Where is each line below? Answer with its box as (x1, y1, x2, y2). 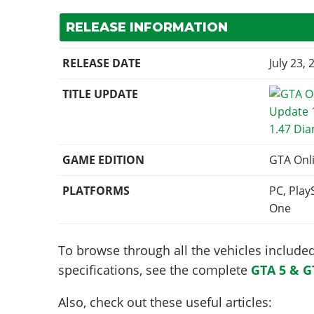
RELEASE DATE (62, 55, 142, 71)
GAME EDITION (62, 152, 145, 168)
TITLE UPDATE (62, 86, 139, 102)
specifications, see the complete (57, 261, 251, 278)
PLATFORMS (62, 183, 130, 199)
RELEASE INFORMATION (65, 20, 228, 36)
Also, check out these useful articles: (57, 293, 272, 310)
